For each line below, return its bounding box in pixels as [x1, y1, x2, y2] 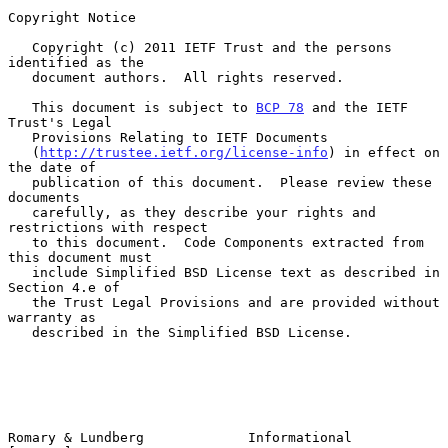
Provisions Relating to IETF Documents [8, 129, 32, 145]
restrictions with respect [8, 219, 208, 235]
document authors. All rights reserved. [8, 69, 32, 85]
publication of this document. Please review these [8, 174, 32, 190]
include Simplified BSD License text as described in [8, 264, 32, 280]
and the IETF [304, 99, 408, 115]
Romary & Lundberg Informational [8, 429, 352, 445]
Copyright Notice [8, 9, 136, 25]
